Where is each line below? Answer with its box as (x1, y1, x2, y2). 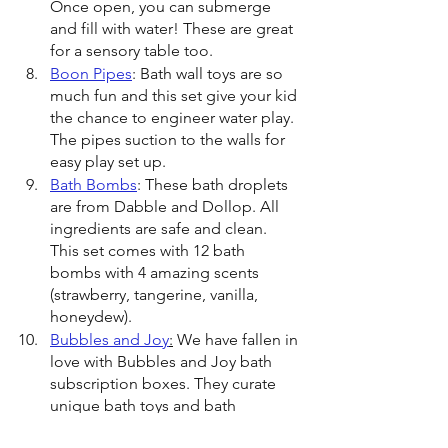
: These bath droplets (137, 175, 292, 194)
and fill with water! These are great (50, 19, 297, 38)
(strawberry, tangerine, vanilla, (50, 285, 262, 304)
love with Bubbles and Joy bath (50, 352, 276, 371)
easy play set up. (50, 152, 170, 171)
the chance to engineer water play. (50, 108, 298, 127)
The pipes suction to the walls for (50, 130, 289, 149)
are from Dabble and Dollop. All (50, 197, 283, 216)
